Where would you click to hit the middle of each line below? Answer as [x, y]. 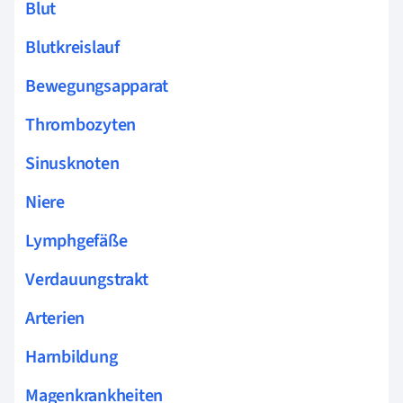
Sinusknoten [72, 163]
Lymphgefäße [76, 241]
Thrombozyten [81, 125]
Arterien [55, 318]
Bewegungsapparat [97, 86]
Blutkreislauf [72, 47]
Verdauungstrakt [87, 279]
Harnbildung [72, 357]
